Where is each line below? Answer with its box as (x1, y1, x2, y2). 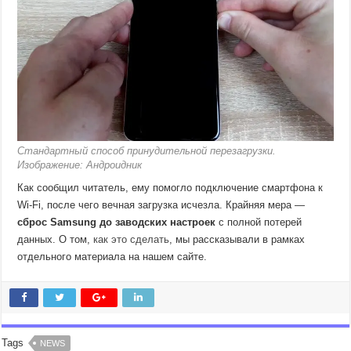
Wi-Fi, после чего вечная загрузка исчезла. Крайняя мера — (17, 199, 306, 212)
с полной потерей (215, 216, 302, 229)
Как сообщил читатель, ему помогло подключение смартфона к (17, 182, 324, 194)
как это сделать (93, 233, 170, 246)
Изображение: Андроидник (17, 159, 143, 172)
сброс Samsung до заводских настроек (17, 216, 216, 229)
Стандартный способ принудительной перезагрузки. (17, 145, 277, 157)
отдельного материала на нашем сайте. (17, 251, 208, 263)
